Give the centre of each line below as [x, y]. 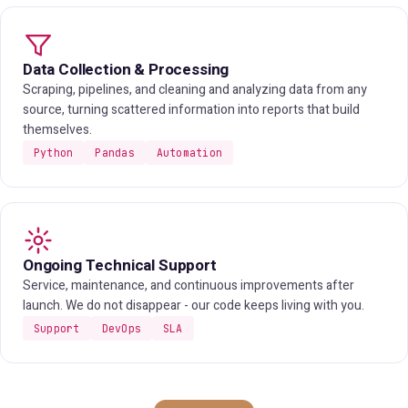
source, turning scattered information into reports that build [191, 110]
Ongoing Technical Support [120, 265]
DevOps [122, 328]
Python [54, 153]
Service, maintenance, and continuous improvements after [189, 286]
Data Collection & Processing [126, 70]
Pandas [115, 153]
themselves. [57, 130]
